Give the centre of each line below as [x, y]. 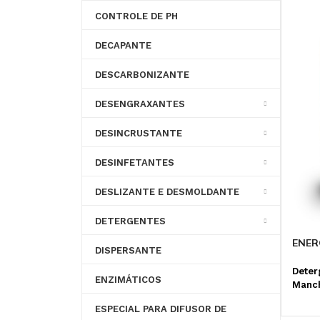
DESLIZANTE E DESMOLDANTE [167, 192]
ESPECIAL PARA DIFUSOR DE [160, 309]
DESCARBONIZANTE [142, 75]
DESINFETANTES [134, 163]
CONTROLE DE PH [136, 16]
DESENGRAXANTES [140, 104]
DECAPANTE [123, 46]
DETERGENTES [130, 221]
